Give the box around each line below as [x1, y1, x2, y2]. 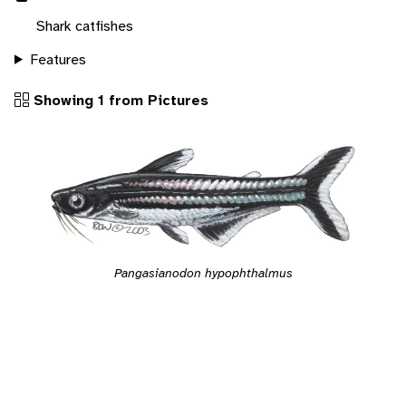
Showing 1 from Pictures [29, 90, 208, 110]
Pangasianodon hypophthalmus [113, 265, 293, 282]
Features [29, 49, 86, 69]
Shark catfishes [36, 15, 133, 35]
